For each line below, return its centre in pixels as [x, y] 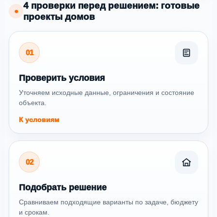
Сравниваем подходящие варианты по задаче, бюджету [108, 202]
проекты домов [59, 16]
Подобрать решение [63, 187]
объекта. [33, 102]
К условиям [39, 119]
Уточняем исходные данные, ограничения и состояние [107, 92]
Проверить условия [62, 78]
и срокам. [34, 212]
